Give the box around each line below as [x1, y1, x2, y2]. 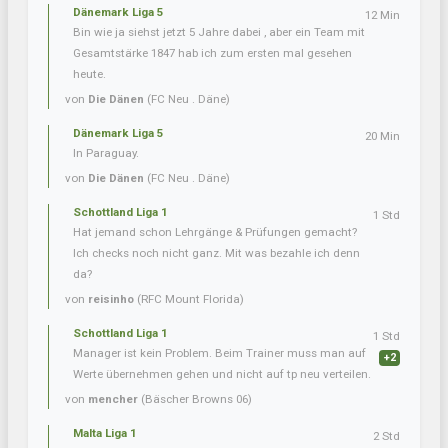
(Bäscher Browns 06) [138, 392, 252, 407]
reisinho [88, 292, 134, 307]
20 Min [365, 129, 400, 144]
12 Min [365, 8, 400, 23]
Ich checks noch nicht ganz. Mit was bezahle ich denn [73, 246, 360, 261]
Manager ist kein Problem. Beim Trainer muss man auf [73, 346, 366, 361]
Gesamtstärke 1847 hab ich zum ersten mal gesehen [73, 46, 352, 61]
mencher [88, 392, 138, 407]
